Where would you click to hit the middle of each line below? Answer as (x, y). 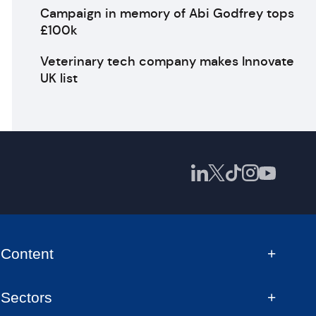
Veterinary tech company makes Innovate (167, 61)
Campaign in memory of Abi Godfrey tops (167, 13)
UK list (59, 78)
